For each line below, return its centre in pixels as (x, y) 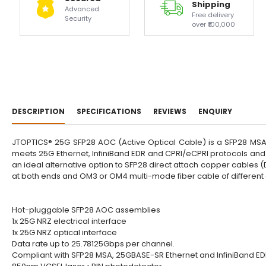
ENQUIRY (215, 111)
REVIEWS (170, 111)
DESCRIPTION (38, 111)
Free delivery (213, 15)
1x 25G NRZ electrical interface (69, 221)
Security (78, 18)
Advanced (82, 9)
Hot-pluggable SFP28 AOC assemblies (86, 210)
